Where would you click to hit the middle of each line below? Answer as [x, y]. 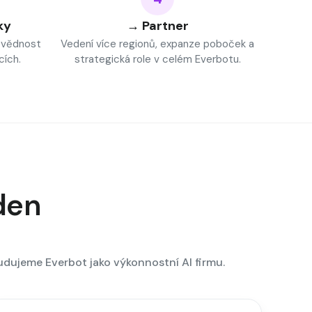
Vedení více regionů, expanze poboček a [157, 44]
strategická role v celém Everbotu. [157, 59]
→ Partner [157, 26]
